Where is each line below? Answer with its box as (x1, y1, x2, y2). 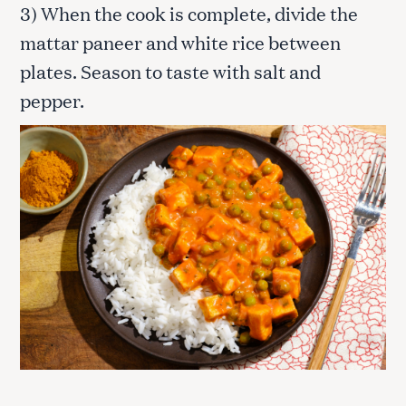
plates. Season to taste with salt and (20, 58, 321, 84)
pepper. (20, 87, 84, 113)
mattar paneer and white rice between (20, 29, 341, 55)
